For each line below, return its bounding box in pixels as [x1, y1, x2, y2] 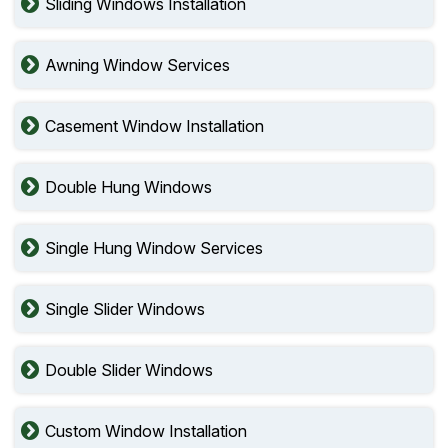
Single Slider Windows [45, 299, 205, 319]
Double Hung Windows [45, 177, 212, 197]
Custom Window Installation [45, 421, 247, 441]
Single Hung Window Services [45, 238, 263, 258]
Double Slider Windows [45, 360, 213, 380]
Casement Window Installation [45, 116, 264, 136]
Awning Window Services [45, 55, 230, 75]
